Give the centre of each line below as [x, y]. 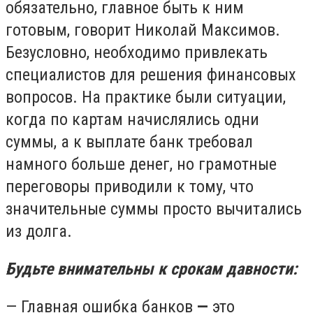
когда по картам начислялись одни [132, 120]
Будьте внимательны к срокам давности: [152, 269]
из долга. [39, 232]
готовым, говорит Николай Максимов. [143, 30]
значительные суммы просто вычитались [154, 209]
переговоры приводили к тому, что [130, 187]
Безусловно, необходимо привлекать [137, 53]
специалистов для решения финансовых [151, 75]
